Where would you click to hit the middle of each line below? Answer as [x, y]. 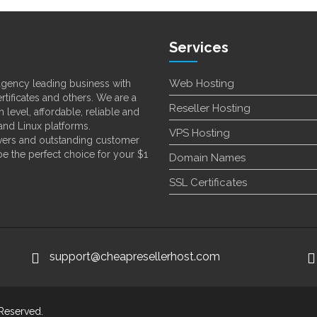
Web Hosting [202, 84]
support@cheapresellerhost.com [135, 257]
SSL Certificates [208, 183]
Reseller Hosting [210, 109]
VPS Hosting [200, 133]
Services [199, 48]
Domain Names [207, 158]
